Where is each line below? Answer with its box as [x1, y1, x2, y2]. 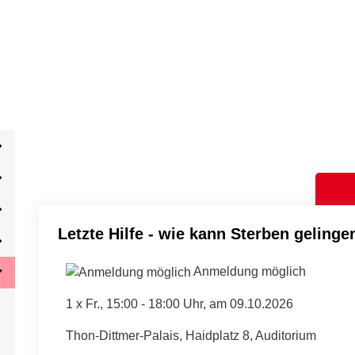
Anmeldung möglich [193, 265, 306, 278]
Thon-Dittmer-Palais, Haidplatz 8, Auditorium [65, 328, 316, 342]
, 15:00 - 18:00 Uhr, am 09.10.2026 [99, 296, 293, 311]
